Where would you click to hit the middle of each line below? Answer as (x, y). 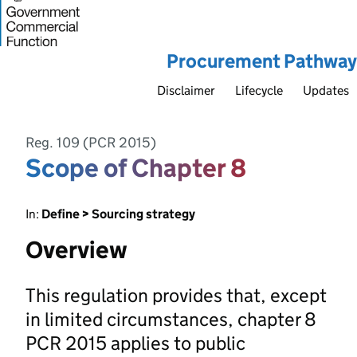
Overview (76, 249)
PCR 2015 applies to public (135, 343)
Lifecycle (259, 90)
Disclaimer (186, 90)
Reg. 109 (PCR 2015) (91, 142)
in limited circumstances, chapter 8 (171, 319)
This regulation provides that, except (176, 295)
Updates (326, 90)
